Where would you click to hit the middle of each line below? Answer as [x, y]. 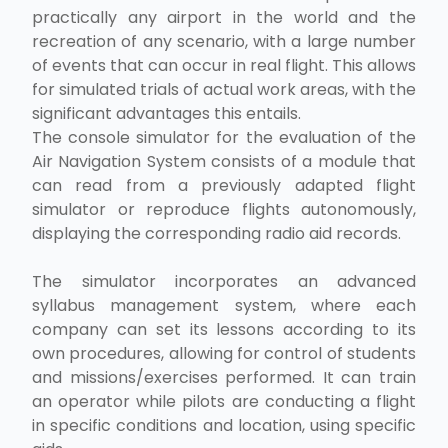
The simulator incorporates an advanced [224, 281]
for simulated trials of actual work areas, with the [224, 89]
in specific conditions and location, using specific [224, 425]
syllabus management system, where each [224, 305]
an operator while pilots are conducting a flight [224, 401]
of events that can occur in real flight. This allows [224, 65]
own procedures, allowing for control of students [224, 353]
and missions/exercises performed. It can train [224, 377]
